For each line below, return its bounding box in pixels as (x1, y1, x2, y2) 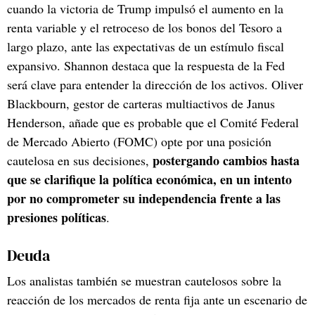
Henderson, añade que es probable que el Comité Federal (7, 113, 299, 131)
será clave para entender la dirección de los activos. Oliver (7, 75, 303, 93)
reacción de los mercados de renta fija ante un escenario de (7, 290, 307, 308)
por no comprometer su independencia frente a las (7, 188, 281, 207)
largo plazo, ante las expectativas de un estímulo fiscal (7, 37, 284, 55)
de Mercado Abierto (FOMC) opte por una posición (7, 132, 271, 150)
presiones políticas (7, 207, 106, 226)
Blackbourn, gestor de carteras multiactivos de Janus (7, 94, 275, 112)
